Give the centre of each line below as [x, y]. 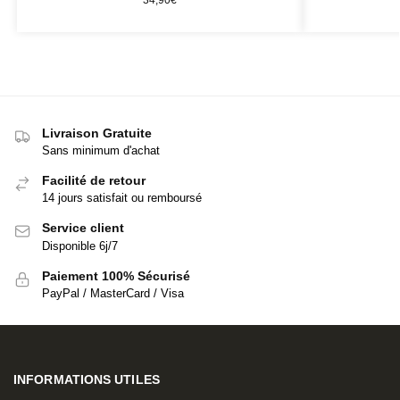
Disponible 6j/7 [80, 246]
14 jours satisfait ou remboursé [122, 198]
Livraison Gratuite [97, 133]
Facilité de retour [94, 181]
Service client [83, 228]
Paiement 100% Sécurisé [116, 275]
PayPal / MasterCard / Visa [113, 294]
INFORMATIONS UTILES [87, 379]
